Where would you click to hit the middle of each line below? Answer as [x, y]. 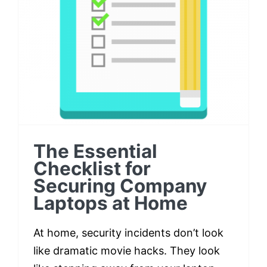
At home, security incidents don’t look [128, 232]
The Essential [95, 151]
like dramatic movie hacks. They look [127, 250]
